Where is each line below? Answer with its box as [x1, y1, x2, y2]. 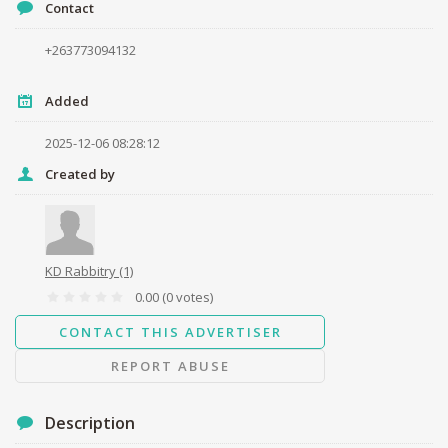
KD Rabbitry [45, 262, 119, 281]
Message [15, 208, 66, 225]
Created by [45, 165, 115, 184]
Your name [15, 42, 77, 59]
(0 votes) [162, 287, 213, 306]
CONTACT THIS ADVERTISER [58, 322, 282, 341]
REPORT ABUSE [110, 356, 230, 375]
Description [45, 411, 135, 434]
